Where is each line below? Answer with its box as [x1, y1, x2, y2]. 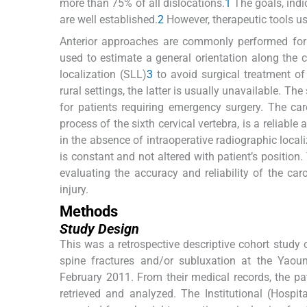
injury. [60, 183, 88, 197]
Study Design [60, 221, 139, 238]
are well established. [60, 13, 158, 27]
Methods [60, 203, 118, 221]
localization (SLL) [60, 68, 147, 82]
